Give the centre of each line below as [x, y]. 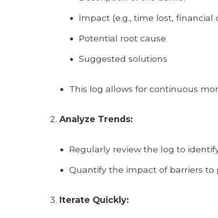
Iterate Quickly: [94, 200]
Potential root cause [122, 38]
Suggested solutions [123, 59]
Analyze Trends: [96, 119]
